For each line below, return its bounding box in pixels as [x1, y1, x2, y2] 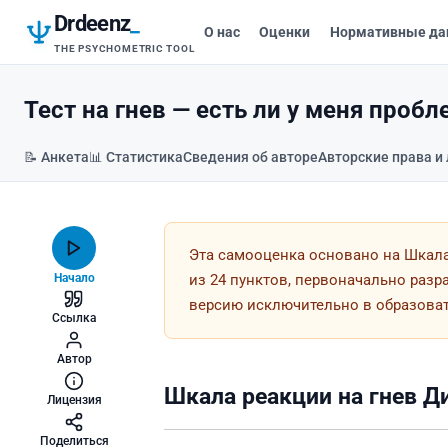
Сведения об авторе [183, 149, 318, 166]
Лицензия [46, 392, 102, 407]
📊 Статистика [89, 149, 183, 166]
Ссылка [52, 310, 96, 325]
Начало [53, 270, 95, 285]
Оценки [259, 23, 311, 40]
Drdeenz [54, 11, 131, 36]
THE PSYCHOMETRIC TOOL [54, 43, 195, 54]
